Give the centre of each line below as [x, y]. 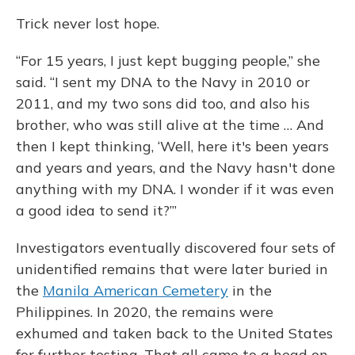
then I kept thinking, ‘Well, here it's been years [172, 147]
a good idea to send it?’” [96, 211]
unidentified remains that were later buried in [172, 269]
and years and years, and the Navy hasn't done [176, 168]
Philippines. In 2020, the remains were [145, 312]
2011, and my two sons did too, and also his [163, 104]
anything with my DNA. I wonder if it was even [175, 189]
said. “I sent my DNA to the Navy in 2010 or [163, 82]
